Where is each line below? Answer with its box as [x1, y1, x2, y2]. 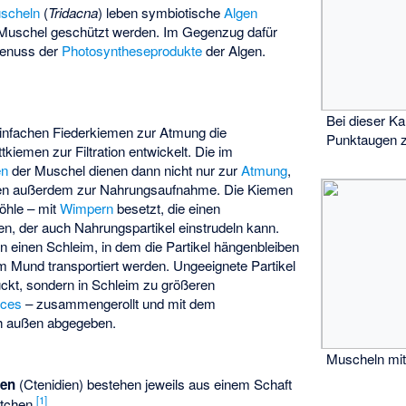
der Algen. [202, 40, 266, 60]
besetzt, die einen [113, 198, 221, 218]
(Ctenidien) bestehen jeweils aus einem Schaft [14, 374, 292, 394]
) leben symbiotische [98, 2, 225, 22]
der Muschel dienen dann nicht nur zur [8, 160, 242, 180]
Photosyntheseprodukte [62, 40, 203, 60]
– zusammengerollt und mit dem [22, 294, 217, 314]
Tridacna [48, 2, 99, 22]
